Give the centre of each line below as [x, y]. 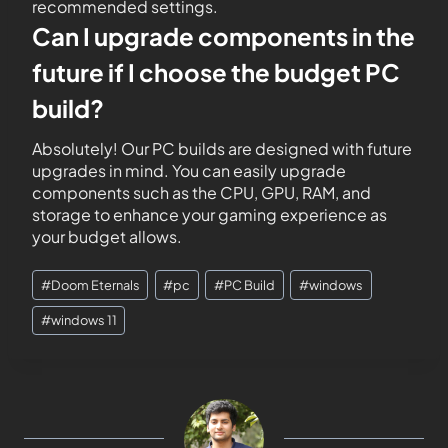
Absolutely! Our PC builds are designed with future [222, 148]
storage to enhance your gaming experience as [209, 214]
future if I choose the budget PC [216, 72]
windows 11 [83, 320]
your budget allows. [107, 236]
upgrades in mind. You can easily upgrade [189, 170]
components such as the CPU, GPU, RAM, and [201, 192]
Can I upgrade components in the [223, 36]
